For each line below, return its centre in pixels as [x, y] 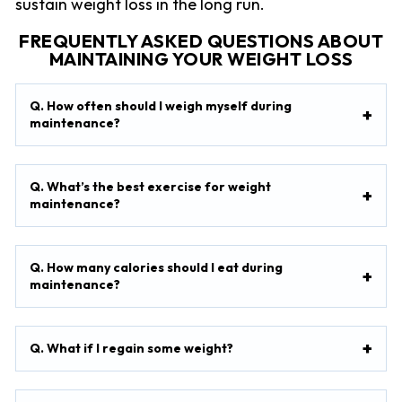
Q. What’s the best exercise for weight [150, 186]
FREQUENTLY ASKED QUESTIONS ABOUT [201, 41]
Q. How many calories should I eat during [156, 267]
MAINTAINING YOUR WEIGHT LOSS [201, 59]
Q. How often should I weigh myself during [160, 105]
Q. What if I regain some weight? [131, 348]
